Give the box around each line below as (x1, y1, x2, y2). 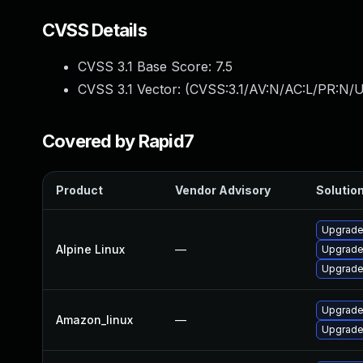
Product (56, 183, 103, 197)
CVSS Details (42, 19, 147, 41)
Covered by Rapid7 (42, 130, 194, 152)
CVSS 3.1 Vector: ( (78, 81, 190, 97)
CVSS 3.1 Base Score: (78, 58, 216, 75)
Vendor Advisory (175, 183, 271, 197)
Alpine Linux (56, 242, 125, 256)
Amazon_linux (56, 313, 133, 327)
